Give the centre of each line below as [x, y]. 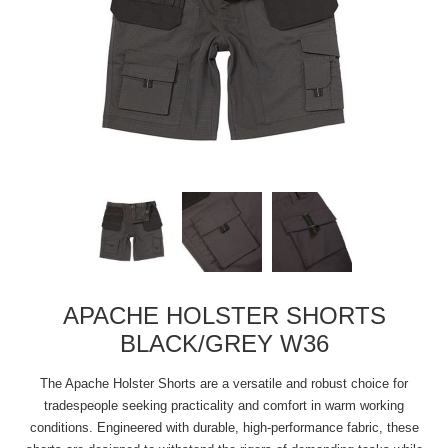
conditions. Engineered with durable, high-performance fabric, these [224, 427]
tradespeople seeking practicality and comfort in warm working [224, 405]
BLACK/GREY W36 [224, 343]
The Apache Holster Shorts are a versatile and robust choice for [224, 383]
